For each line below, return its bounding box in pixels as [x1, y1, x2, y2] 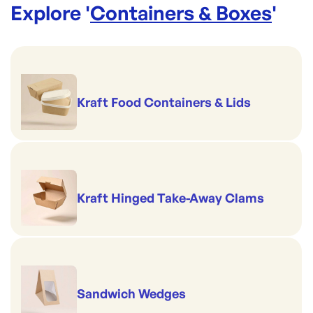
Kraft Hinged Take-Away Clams [77, 189, 264, 205]
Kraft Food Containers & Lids [77, 94, 251, 110]
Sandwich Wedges [77, 285, 186, 301]
